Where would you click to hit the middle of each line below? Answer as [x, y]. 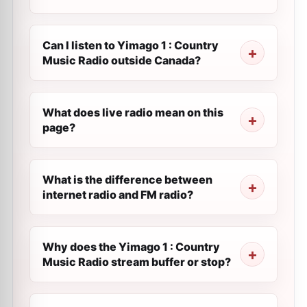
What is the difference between [127, 180]
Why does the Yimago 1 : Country [131, 247]
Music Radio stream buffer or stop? [137, 262]
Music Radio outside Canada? [122, 60]
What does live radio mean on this [133, 112]
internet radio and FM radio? [118, 195]
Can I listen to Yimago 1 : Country [131, 45]
